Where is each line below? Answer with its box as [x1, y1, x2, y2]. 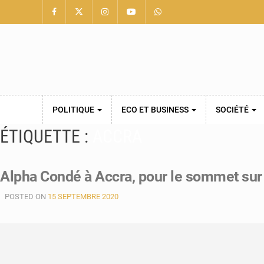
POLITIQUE [52, 105, 96, 114]
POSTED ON [5, 192, 48, 201]
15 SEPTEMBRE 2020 [48, 192, 118, 201]
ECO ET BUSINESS [121, 105, 190, 114]
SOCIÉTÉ [216, 105, 250, 114]
